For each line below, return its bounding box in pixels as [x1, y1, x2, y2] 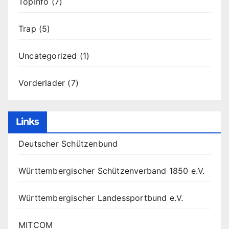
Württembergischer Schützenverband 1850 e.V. [18, 166, 205, 176]
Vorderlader [18, 78, 65, 88]
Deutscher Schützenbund [18, 139, 118, 149]
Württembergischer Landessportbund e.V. [18, 193, 184, 203]
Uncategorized [18, 51, 77, 61]
